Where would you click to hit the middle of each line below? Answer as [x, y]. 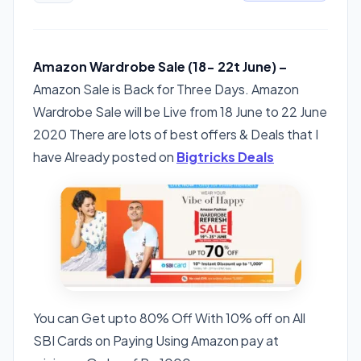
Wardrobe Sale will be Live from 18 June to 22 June [180, 111]
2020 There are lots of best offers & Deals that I [176, 134]
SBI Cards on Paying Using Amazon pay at [156, 340]
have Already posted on [105, 156]
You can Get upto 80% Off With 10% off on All [169, 317]
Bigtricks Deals [225, 156]
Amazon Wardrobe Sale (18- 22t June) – [160, 66]
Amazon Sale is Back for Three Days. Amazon [166, 89]
